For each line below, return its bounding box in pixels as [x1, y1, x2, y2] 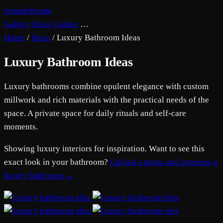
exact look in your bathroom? [4, 157, 110, 167]
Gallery [4, 19, 30, 29]
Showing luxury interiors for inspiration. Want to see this [4, 144, 205, 154]
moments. [4, 122, 38, 132]
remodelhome [4, 6, 52, 15]
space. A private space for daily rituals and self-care [4, 109, 186, 118]
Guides [53, 19, 78, 29]
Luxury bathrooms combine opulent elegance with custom [4, 82, 209, 92]
